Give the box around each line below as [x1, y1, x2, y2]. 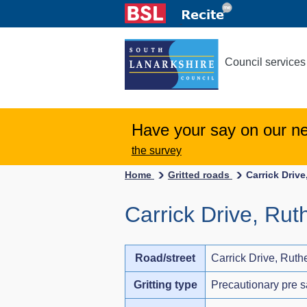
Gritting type [133, 279, 197, 291]
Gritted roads [168, 169, 232, 180]
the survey [131, 145, 182, 156]
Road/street [135, 252, 195, 264]
